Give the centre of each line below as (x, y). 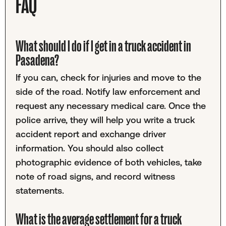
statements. (40, 191)
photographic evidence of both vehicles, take (108, 162)
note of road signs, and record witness (95, 177)
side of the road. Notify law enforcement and (108, 92)
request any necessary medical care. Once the (110, 106)
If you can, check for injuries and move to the (108, 78)
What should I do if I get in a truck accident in (103, 47)
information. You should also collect (89, 148)
